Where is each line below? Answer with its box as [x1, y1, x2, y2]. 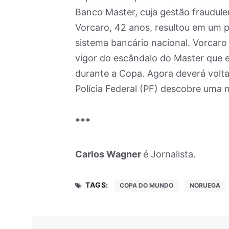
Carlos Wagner [75, 148, 143, 159]
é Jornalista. [143, 148, 196, 159]
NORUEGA [189, 181, 220, 189]
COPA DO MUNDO [119, 181, 173, 189]
